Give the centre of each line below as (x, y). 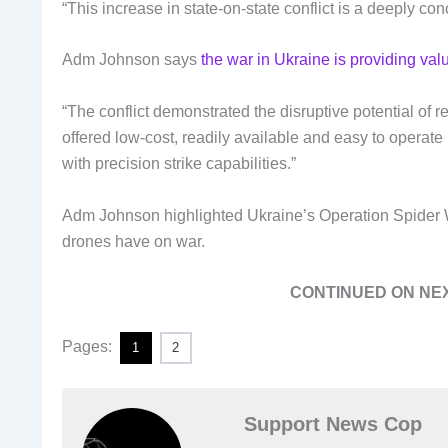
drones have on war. (133, 241)
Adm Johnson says (129, 60)
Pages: (89, 346)
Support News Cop (333, 423)
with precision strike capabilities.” (179, 164)
